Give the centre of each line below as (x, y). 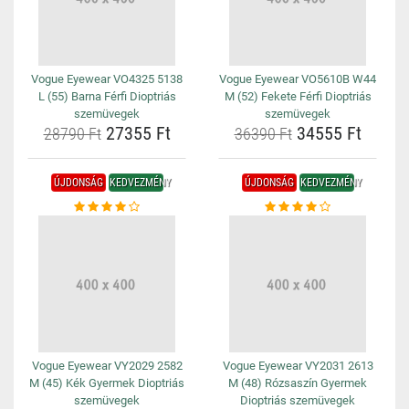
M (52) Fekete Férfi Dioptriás (298, 96)
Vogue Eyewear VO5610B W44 (298, 79)
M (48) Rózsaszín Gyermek (298, 383)
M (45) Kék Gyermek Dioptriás (107, 383)
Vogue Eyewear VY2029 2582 (107, 366)
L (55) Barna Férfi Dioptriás (107, 96)
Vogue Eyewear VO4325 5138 (107, 79)
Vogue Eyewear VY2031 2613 (298, 366)
